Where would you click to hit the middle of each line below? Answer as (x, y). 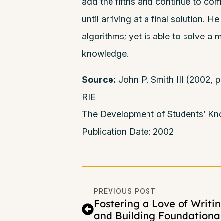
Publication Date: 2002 (128, 132)
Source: (99, 80)
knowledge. (105, 54)
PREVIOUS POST (125, 191)
